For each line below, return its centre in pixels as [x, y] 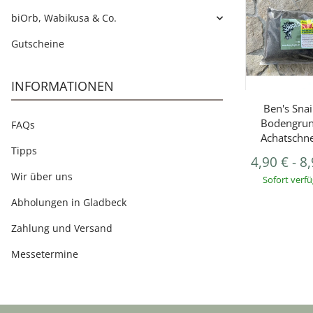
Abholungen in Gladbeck [69, 202]
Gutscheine [38, 44]
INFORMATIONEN [63, 86]
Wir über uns [42, 176]
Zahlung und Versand [62, 228]
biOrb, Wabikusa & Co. [64, 18]
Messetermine [45, 254]
